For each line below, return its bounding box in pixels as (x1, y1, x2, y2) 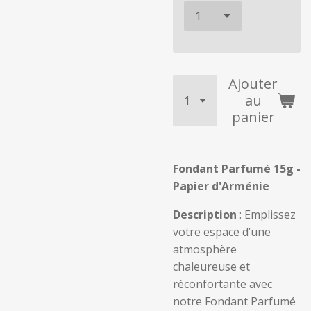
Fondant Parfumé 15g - (173, 161, 301, 176)
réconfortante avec (173, 276, 272, 292)
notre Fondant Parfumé (173, 294, 296, 309)
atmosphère (173, 242, 237, 257)
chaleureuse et (173, 259, 250, 274)
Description (173, 207, 237, 222)
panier (231, 108, 275, 126)
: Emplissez (237, 207, 296, 222)
